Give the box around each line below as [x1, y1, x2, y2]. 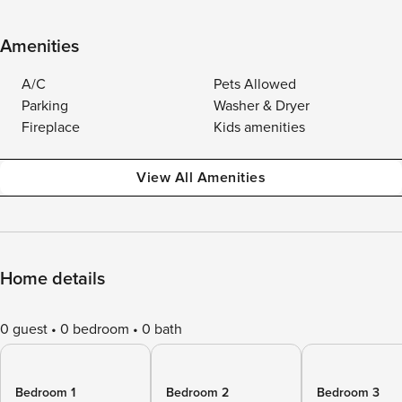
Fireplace [22, 118, 80, 136]
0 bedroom [60, 320, 129, 338]
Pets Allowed [214, 75, 296, 93]
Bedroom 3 [317, 385, 380, 400]
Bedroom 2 [166, 385, 229, 400]
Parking [22, 97, 68, 115]
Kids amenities [214, 118, 305, 136]
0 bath [142, 320, 182, 338]
